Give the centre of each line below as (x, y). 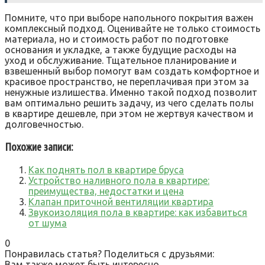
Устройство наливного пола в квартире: (119, 181)
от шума (48, 223)
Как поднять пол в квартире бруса (106, 170)
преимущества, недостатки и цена (106, 191)
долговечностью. (44, 124)
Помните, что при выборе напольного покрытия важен (129, 17)
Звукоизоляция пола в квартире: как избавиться (138, 213)
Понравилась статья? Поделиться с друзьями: (109, 254)
